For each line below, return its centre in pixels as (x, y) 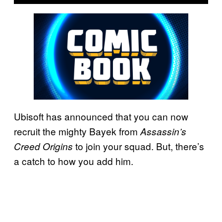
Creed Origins (45, 146)
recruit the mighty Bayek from (77, 131)
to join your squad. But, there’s (140, 146)
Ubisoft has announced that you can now (101, 116)
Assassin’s (163, 132)
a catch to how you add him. (74, 161)
